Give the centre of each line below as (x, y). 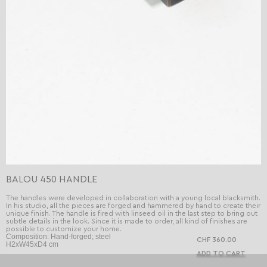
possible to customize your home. (64, 229)
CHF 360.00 (218, 240)
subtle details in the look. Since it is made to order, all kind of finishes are (127, 221)
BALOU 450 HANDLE (52, 180)
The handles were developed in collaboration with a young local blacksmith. (133, 198)
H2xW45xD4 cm (32, 245)
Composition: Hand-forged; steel (58, 237)
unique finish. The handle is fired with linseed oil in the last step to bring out (132, 214)
